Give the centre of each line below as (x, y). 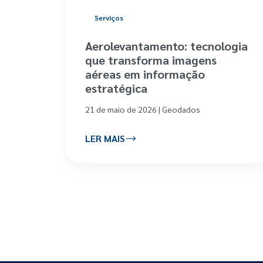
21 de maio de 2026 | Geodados (143, 109)
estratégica (116, 88)
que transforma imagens (151, 60)
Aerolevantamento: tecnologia (166, 45)
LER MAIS (105, 139)
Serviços (109, 17)
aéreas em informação (145, 74)
